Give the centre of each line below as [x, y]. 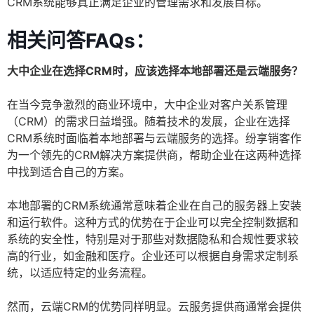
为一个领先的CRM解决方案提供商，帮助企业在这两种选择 [154, 155]
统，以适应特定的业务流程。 [80, 273]
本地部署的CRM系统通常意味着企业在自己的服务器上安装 [154, 206]
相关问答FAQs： [81, 41]
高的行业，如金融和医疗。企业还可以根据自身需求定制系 [153, 256]
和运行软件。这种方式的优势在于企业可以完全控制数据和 [153, 223]
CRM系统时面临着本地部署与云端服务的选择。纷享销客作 [154, 138]
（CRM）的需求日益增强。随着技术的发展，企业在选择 [149, 122]
